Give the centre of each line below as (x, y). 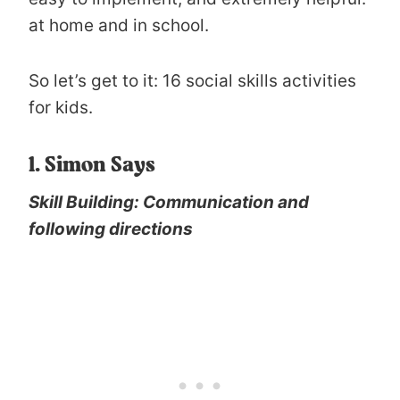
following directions (111, 229)
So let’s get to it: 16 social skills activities (192, 80)
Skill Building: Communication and (169, 202)
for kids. (61, 107)
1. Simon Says (92, 166)
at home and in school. (119, 25)
